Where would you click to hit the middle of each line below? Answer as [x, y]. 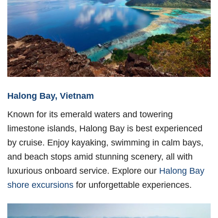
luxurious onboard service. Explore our [83, 171]
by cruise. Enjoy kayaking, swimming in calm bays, [105, 143]
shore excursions [40, 185]
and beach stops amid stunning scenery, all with [100, 157]
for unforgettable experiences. [133, 185]
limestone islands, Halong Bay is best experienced [105, 128]
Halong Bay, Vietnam [51, 96]
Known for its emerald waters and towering [90, 114]
